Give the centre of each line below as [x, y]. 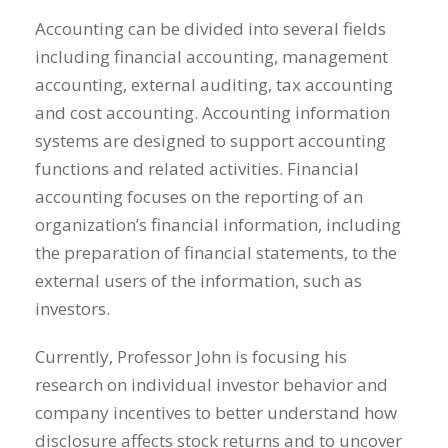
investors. [72, 308]
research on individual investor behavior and [211, 384]
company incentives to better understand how [216, 412]
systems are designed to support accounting [210, 140]
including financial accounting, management [211, 56]
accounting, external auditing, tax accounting [214, 84]
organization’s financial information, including [218, 224]
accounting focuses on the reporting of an [199, 196]
